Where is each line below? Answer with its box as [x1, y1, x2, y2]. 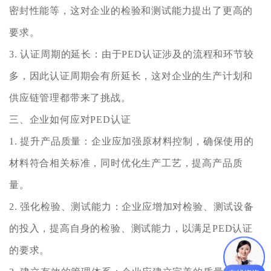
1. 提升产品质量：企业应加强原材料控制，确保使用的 [9, 135, 254, 146]
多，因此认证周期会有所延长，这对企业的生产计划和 [9, 70, 253, 81]
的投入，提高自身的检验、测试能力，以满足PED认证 [9, 223, 253, 233]
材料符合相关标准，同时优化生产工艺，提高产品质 [9, 157, 243, 168]
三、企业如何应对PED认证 [9, 114, 131, 125]
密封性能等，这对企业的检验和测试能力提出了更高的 [9, 5, 253, 16]
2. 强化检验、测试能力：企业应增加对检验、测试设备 [9, 201, 254, 212]
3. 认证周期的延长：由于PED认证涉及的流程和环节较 [9, 48, 254, 59]
